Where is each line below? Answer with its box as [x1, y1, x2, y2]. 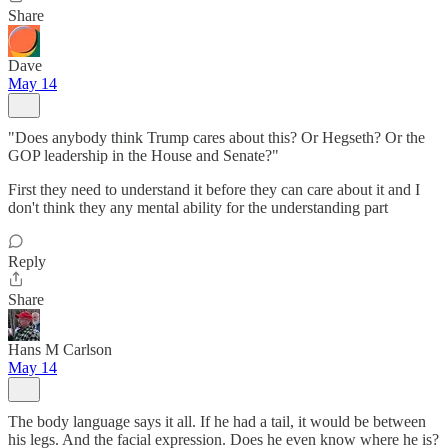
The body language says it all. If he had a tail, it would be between [8, 413, 426, 430]
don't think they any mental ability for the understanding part [8, 199, 388, 216]
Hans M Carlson [8, 341, 112, 358]
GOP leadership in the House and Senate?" [8, 147, 279, 164]
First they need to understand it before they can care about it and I [8, 181, 420, 198]
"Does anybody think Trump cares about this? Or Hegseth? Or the [8, 129, 425, 146]
